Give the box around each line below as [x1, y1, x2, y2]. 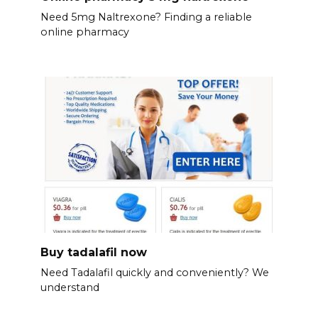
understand [40, 281, 99, 295]
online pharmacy [40, 26, 129, 39]
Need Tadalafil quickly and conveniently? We [40, 266, 269, 280]
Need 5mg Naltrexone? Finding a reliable [40, 11, 252, 24]
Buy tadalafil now [40, 245, 147, 259]
